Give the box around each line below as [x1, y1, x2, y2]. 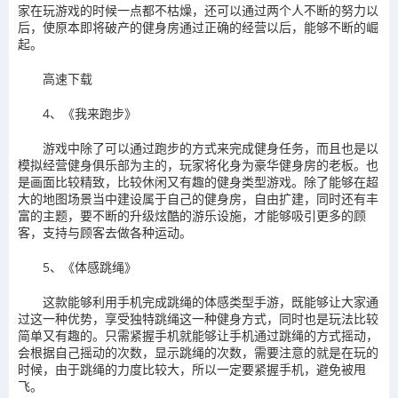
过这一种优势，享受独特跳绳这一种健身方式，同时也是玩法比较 [18, 309, 378, 327]
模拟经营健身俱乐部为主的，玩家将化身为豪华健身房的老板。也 [18, 155, 378, 173]
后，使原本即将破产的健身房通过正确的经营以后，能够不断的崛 [18, 18, 378, 36]
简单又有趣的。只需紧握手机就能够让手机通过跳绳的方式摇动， [18, 326, 378, 344]
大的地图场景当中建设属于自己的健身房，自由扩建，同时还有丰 [18, 189, 378, 207]
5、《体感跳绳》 [43, 258, 137, 275]
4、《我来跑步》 [43, 104, 137, 122]
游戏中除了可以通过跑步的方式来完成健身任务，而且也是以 [43, 139, 378, 156]
